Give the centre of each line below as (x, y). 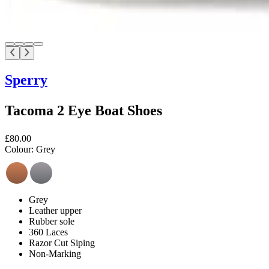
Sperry (26, 80)
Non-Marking (55, 253)
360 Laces (48, 232)
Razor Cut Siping (62, 243)
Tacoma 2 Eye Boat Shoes (83, 110)
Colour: (19, 149)
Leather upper (55, 210)
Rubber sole (52, 221)
